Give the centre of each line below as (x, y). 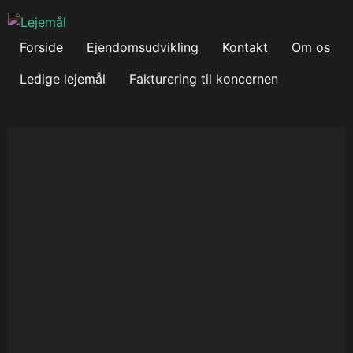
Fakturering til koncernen (204, 79)
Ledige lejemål (63, 79)
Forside (41, 47)
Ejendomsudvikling (143, 47)
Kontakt (245, 47)
